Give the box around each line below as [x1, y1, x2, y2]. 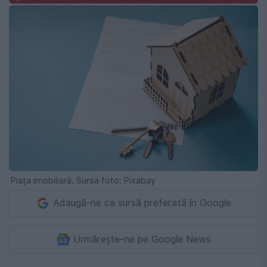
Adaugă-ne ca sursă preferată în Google [53, 197, 231, 209]
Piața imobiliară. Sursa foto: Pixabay [11, 175, 156, 186]
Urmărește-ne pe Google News [73, 234, 211, 246]
